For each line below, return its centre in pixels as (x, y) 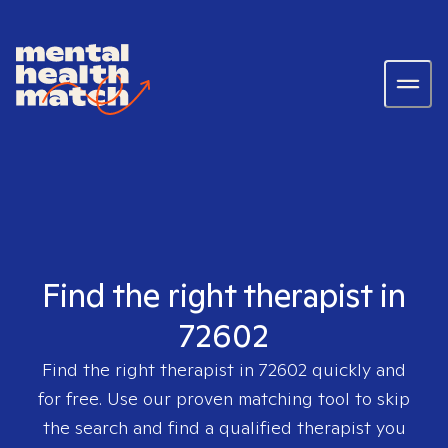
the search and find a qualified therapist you (224, 427)
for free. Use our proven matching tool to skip (224, 398)
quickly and (356, 369)
